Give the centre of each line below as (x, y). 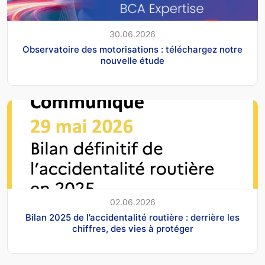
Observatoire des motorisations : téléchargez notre (132, 49)
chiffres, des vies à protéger (132, 229)
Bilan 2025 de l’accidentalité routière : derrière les (132, 217)
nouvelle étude (132, 61)
